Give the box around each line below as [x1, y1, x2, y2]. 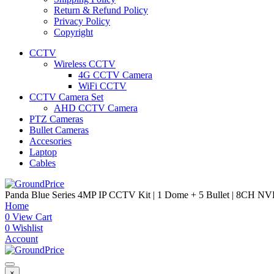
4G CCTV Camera [78, 70, 152, 80]
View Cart [10, 212, 52, 222]
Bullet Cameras [29, 125, 89, 135]
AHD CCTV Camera [54, 103, 138, 113]
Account [5, 234, 38, 244]
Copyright [54, 27, 93, 37]
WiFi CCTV [78, 81, 127, 91]
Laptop [29, 147, 57, 157]
